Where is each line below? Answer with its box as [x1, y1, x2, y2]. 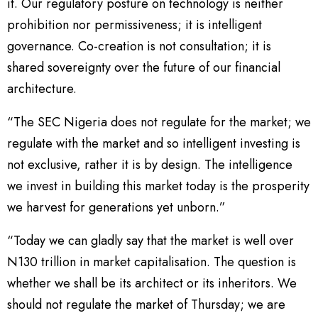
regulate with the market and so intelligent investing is [7, 134, 300, 153]
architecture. [7, 79, 80, 99]
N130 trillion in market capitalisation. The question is [7, 253, 296, 272]
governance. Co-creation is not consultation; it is [7, 37, 271, 56]
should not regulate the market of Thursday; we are [7, 295, 285, 314]
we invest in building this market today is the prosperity [7, 177, 309, 196]
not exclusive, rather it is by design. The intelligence [7, 155, 292, 175]
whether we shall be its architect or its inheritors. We [7, 274, 297, 293]
